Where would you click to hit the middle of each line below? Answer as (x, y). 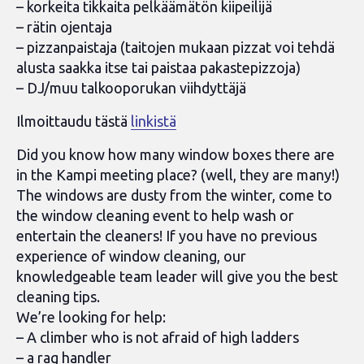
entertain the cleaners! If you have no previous (167, 236)
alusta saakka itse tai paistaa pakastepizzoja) (158, 67)
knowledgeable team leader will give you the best (177, 276)
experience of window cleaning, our (131, 256)
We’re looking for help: (91, 317)
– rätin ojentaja (64, 27)
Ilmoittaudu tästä (74, 121)
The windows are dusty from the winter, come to (174, 195)
